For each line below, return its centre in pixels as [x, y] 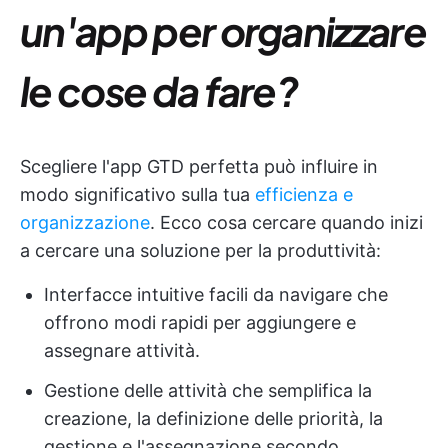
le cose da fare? [159, 90]
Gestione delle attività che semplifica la [208, 390]
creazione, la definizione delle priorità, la [213, 418]
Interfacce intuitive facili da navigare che [216, 294]
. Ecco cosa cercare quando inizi [286, 222]
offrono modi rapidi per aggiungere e [200, 322]
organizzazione [85, 222]
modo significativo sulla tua [137, 194]
